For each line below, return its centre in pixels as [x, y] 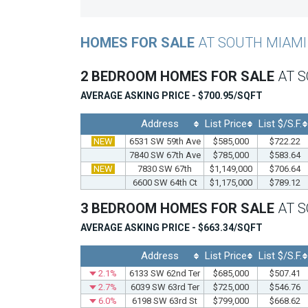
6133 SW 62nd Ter [165, 273]
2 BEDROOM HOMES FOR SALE [179, 76]
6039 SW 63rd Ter [165, 287]
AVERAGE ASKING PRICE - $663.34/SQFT [172, 227]
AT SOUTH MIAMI [252, 42]
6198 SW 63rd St [165, 300]
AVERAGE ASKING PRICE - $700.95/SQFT [172, 95]
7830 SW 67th [165, 168]
